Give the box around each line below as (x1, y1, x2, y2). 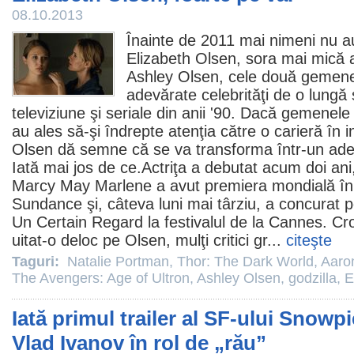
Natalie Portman (67, 254, 169, 269)
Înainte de (126, 32, 201, 49)
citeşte (286, 232, 332, 249)
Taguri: (12, 254, 63, 269)
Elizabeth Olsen (126, 50, 236, 67)
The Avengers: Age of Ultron (12, 270, 190, 286)
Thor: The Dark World (177, 254, 314, 269)
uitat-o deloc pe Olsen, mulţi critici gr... (12, 232, 286, 249)
